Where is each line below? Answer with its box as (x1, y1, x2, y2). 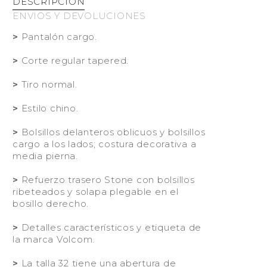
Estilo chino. (18, 103, 79, 114)
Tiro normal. (18, 79, 77, 90)
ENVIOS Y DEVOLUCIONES (13, 10, 146, 21)
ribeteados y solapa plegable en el (13, 186, 179, 197)
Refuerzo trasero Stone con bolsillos (18, 174, 195, 185)
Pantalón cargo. (18, 31, 97, 42)
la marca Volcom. (13, 234, 95, 245)
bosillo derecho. (13, 198, 89, 209)
